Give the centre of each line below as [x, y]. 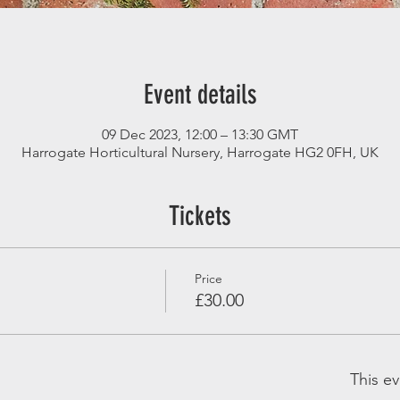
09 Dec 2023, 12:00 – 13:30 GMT [200, 134]
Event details [200, 94]
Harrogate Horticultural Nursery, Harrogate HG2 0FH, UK [200, 152]
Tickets [200, 216]
